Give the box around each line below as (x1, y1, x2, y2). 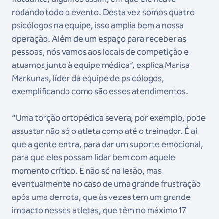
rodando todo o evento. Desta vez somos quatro (12, 6, 195, 18)
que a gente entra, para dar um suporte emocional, (12, 138, 203, 150)
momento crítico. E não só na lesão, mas (12, 165, 162, 176)
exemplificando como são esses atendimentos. (12, 86, 188, 97)
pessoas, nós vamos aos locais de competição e (12, 46, 189, 57)
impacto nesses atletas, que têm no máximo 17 (12, 204, 186, 216)
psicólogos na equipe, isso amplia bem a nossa (12, 20, 184, 31)
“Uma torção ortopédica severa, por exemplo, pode (12, 112, 206, 123)
